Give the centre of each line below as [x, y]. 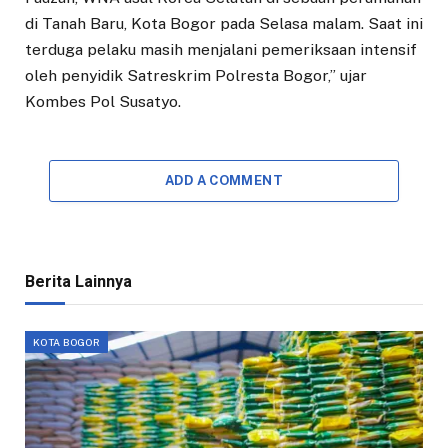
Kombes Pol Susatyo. [103, 102]
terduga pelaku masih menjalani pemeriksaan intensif [221, 50]
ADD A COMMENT [224, 181]
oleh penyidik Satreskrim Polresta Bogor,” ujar [196, 76]
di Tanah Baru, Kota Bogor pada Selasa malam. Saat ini [224, 24]
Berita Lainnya [78, 282]
